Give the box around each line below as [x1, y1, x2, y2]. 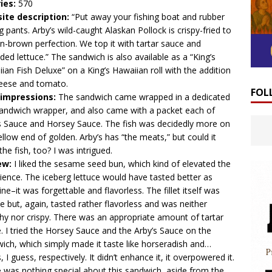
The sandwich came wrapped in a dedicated [58, 91, 230, 103]
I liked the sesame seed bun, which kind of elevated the [14, 158, 231, 169]
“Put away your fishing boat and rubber [72, 11, 225, 22]
